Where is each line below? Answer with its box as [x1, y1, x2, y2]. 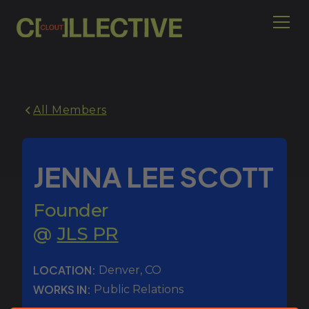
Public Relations [94, 283, 183, 296]
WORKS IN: [33, 282, 91, 297]
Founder [33, 199, 108, 221]
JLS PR [57, 222, 119, 245]
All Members [33, 103, 107, 117]
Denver [99, 263, 140, 277]
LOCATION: [33, 263, 96, 277]
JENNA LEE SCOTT [33, 159, 274, 194]
